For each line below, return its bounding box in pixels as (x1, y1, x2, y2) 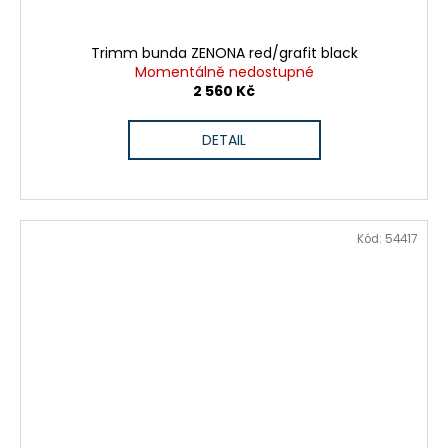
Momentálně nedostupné (134, 62, 314, 83)
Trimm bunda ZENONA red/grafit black (90, 43, 358, 64)
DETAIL (202, 130, 246, 151)
